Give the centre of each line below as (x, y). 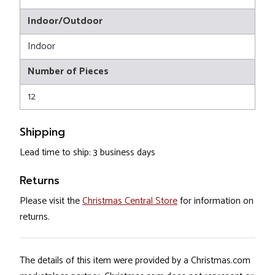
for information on (215, 201)
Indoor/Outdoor (65, 21)
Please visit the (51, 201)
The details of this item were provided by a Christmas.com (135, 261)
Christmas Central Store (130, 201)
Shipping (42, 132)
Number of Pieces (68, 72)
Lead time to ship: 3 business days (87, 153)
